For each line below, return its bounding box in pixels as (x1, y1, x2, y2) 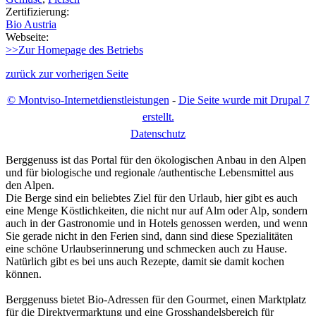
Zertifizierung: (6, 5, 69, 18)
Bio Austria (6, 18, 56, 30)
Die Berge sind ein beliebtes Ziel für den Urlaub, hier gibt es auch (6, 191, 298, 204)
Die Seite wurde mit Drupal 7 (178, 93, 310, 106)
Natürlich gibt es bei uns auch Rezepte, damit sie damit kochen (6, 255, 284, 267)
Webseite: (6, 30, 49, 43)
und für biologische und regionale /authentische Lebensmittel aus (6, 166, 293, 178)
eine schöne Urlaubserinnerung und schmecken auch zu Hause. (6, 242, 287, 255)
